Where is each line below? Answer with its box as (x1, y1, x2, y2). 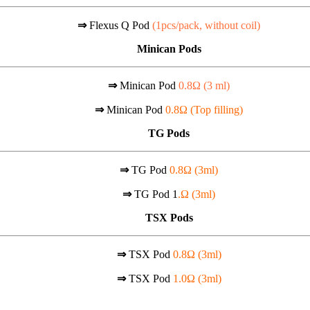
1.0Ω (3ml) (172, 272, 221, 284)
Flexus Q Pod (89, 19, 152, 31)
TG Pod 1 (134, 188, 178, 200)
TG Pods (148, 127, 190, 139)
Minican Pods (136, 42, 201, 55)
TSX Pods (145, 211, 193, 224)
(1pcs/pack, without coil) (152, 19, 260, 31)
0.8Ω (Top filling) (165, 103, 243, 116)
